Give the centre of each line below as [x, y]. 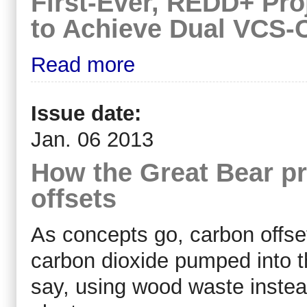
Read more [83, 65]
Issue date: [89, 113]
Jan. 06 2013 [92, 139]
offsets [74, 198]
